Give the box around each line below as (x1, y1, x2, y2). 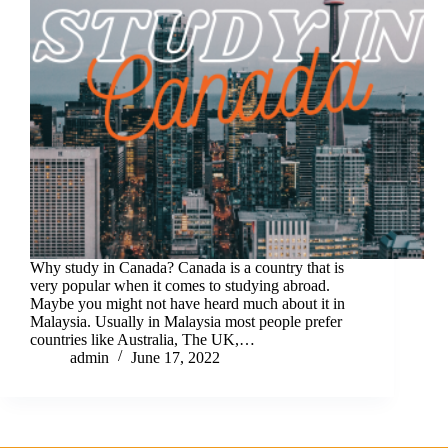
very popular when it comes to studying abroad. (30, 277, 330, 295)
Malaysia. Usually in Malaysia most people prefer (30, 313, 342, 331)
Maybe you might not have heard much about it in (30, 295, 345, 313)
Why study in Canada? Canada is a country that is (30, 259, 344, 277)
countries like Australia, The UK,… (30, 331, 255, 349)
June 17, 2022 (131, 349, 220, 367)
